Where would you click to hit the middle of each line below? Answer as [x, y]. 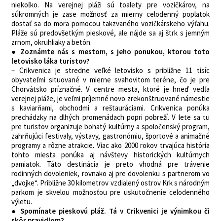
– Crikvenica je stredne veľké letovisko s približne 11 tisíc [110, 70]
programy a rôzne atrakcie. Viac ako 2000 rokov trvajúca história [110, 145]
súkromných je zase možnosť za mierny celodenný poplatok [110, 14]
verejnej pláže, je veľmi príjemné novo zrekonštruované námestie [110, 98]
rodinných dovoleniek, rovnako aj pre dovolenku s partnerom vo [110, 173]
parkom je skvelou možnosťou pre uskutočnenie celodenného [110, 192]
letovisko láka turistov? [51, 61]
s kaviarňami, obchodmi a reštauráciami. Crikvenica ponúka [110, 108]
